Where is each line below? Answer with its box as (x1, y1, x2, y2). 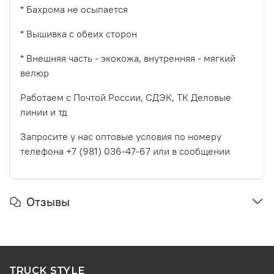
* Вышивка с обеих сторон (20, 27, 137, 40)
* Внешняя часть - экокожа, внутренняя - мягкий (20, 51, 235, 64)
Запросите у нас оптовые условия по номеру (20, 130, 221, 143)
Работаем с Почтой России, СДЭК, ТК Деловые (20, 91, 231, 103)
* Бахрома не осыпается (20, 2, 128, 15)
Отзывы (26, 193, 70, 209)
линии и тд (20, 105, 67, 118)
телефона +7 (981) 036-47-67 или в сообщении (20, 144, 230, 157)
